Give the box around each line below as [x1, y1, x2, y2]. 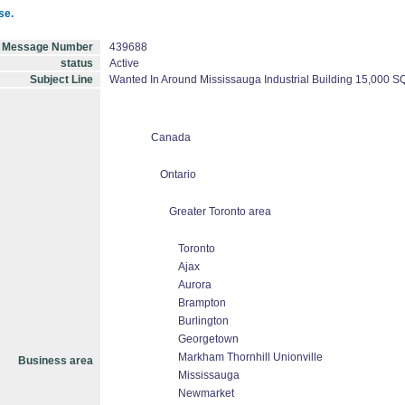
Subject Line [30, 73, 93, 86]
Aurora [178, 278, 212, 291]
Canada [151, 131, 191, 144]
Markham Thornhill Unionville [178, 351, 323, 363]
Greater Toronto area [169, 205, 271, 218]
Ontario [160, 168, 196, 181]
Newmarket [178, 387, 234, 400]
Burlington [178, 315, 229, 327]
